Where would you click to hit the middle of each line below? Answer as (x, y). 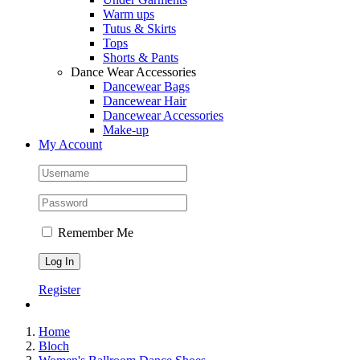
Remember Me (94, 233)
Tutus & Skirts (139, 29)
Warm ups (129, 14)
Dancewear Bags (146, 86)
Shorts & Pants (141, 57)
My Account (70, 144)
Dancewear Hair (145, 101)
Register (59, 290)
